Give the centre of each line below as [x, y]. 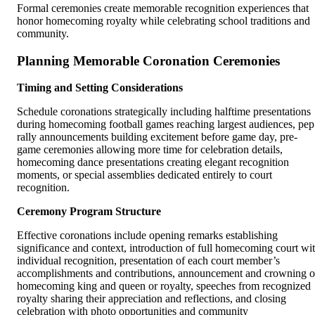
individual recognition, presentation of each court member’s [148, 261]
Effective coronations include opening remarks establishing [147, 236]
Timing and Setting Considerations [100, 88]
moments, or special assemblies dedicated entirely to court [144, 175]
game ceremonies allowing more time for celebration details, [150, 150]
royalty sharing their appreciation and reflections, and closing [152, 299]
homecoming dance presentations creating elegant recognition [153, 162]
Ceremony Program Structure [89, 212]
